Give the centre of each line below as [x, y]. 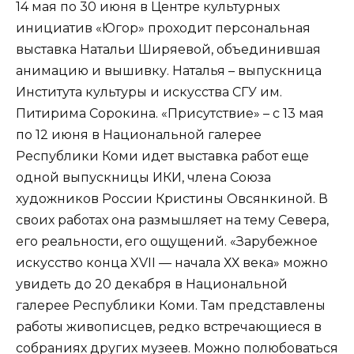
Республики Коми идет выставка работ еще [162, 156]
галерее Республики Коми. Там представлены [171, 306]
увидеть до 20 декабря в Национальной [152, 284]
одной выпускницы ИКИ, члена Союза [143, 178]
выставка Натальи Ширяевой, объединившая [168, 50]
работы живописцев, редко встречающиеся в [169, 327]
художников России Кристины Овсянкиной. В [172, 199]
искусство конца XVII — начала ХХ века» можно [172, 263]
